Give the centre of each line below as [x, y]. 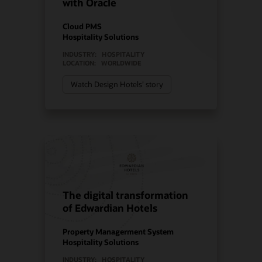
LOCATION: [80, 63]
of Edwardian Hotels [110, 208]
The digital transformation [126, 195]
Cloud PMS [82, 26]
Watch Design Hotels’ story [117, 85]
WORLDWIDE [122, 63]
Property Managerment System [118, 231]
